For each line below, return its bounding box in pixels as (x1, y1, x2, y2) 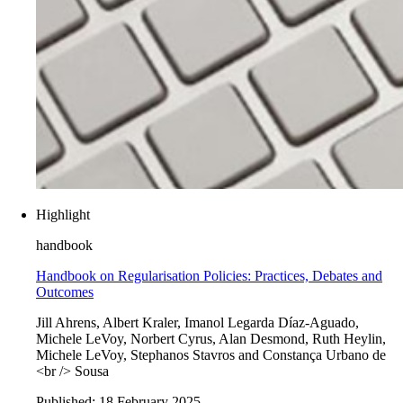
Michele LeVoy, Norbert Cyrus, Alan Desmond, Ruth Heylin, (36, 331, 386, 347)
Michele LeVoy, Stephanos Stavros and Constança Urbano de (36, 347, 386, 363)
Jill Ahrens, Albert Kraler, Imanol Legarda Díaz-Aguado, (36, 315, 359, 331)
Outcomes (36, 284, 94, 300)
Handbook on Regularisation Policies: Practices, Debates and (36, 268, 382, 284)
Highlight (36, 207, 90, 223)
